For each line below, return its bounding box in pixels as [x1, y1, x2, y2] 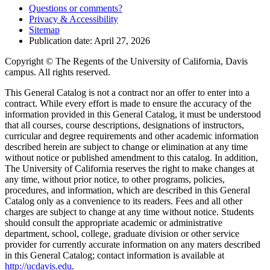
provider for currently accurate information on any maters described [5, 239, 260, 250]
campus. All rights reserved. [5, 66, 110, 77]
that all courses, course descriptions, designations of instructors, [5, 119, 244, 130]
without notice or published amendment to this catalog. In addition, [5, 152, 258, 163]
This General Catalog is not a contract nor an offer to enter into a [5, 87, 250, 98]
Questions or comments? [29, 2, 122, 13]
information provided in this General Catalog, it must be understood [5, 108, 261, 119]
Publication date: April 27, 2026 [29, 35, 150, 46]
